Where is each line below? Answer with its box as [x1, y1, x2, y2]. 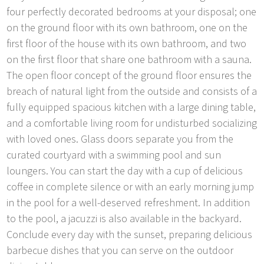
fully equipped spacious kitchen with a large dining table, [6, 100, 256, 115]
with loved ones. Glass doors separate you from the [6, 131, 234, 147]
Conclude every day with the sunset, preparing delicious [6, 227, 253, 242]
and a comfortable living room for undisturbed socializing [6, 115, 258, 131]
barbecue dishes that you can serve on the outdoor [6, 243, 234, 258]
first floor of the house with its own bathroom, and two [6, 36, 247, 51]
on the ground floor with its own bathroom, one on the [6, 20, 248, 35]
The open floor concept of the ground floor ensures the [6, 68, 252, 83]
